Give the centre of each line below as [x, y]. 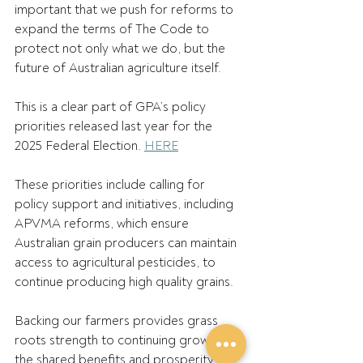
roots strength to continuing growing [122, 340]
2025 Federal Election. [79, 146]
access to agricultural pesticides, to [117, 263]
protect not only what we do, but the [122, 49]
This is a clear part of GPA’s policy [112, 107]
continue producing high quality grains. [127, 282]
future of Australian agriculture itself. [120, 68]
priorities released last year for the [115, 126]
